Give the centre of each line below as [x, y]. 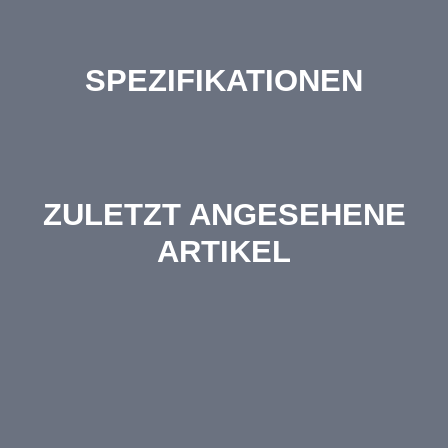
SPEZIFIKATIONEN [224, 80]
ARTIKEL [224, 251]
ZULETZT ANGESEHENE [224, 214]
